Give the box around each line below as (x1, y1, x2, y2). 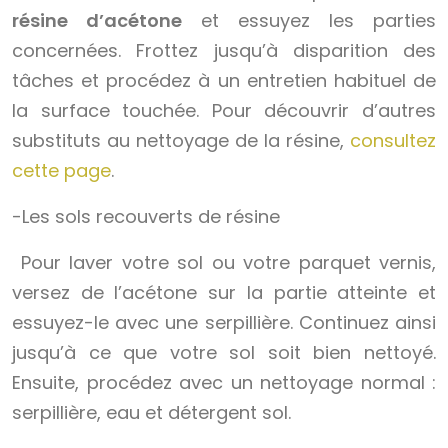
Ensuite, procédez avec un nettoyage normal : (12, 370, 436, 396)
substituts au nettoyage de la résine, (12, 128, 350, 154)
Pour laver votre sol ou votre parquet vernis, (12, 250, 436, 276)
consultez (350, 128, 436, 154)
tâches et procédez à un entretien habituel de (12, 68, 436, 94)
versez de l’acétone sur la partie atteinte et (12, 280, 436, 306)
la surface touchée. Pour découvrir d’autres (12, 98, 436, 124)
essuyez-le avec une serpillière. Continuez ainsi (12, 310, 436, 336)
